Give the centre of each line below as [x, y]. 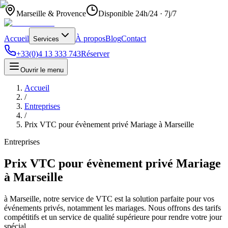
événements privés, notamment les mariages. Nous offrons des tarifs [112, 208]
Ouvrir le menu [42, 70]
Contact [134, 38]
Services [46, 39]
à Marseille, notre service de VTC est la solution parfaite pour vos [109, 198]
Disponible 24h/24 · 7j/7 [137, 13]
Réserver [95, 54]
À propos [90, 38]
